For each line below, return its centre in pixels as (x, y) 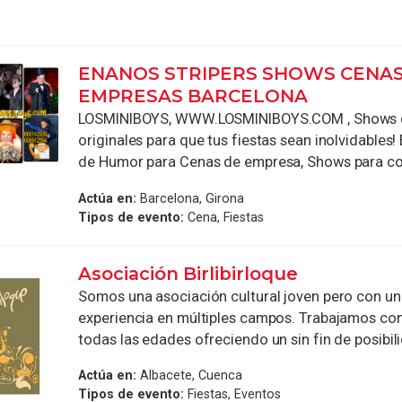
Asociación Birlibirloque (188, 273)
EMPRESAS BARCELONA (193, 96)
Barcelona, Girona (191, 198)
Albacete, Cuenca (190, 376)
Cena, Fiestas (224, 217)
